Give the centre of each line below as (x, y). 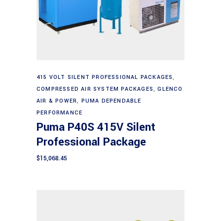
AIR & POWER (57, 101)
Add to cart (111, 73)
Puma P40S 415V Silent (96, 128)
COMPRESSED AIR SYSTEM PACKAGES (95, 89)
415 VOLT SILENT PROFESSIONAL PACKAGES (105, 77)
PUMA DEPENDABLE (111, 101)
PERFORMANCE (60, 113)
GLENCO (170, 89)
